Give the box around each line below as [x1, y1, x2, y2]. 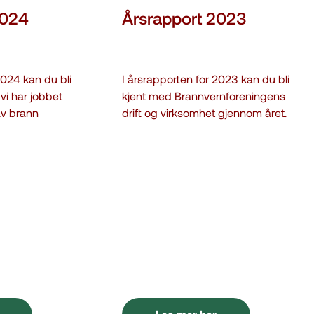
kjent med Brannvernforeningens [122, 89, 286, 102]
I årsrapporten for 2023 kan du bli [122, 72, 290, 86]
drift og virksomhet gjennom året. [122, 106, 287, 119]
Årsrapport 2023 [122, 8, 247, 28]
